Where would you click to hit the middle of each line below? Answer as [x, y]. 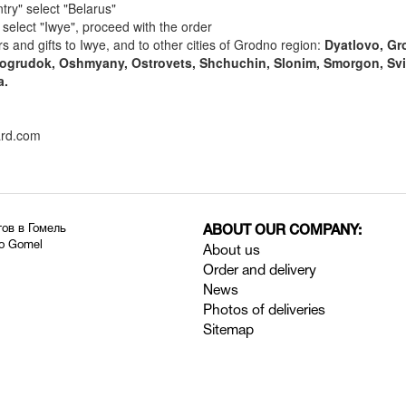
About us [232, 251]
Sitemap [228, 331]
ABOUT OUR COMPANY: [282, 231]
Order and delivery [260, 271]
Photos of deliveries [264, 311]
